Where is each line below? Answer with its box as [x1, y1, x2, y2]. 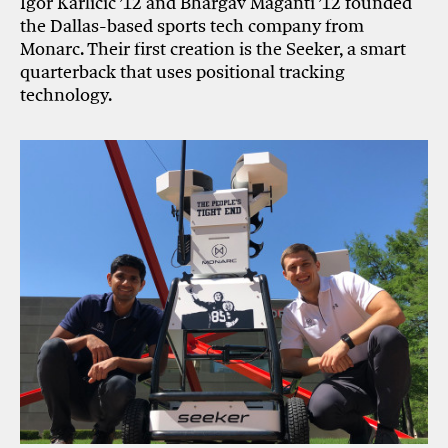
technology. [20, 83, 113, 107]
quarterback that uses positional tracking [20, 60, 346, 84]
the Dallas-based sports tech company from [20, 14, 365, 38]
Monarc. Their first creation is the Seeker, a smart [20, 37, 407, 61]
